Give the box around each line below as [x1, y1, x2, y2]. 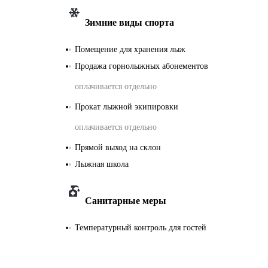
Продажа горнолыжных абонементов [75, 61, 208, 71]
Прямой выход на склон [75, 142, 161, 152]
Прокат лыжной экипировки [75, 102, 178, 111]
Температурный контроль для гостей [75, 223, 206, 232]
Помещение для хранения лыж [75, 44, 185, 54]
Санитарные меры [85, 195, 166, 206]
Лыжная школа [75, 159, 129, 169]
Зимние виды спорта [85, 17, 174, 28]
